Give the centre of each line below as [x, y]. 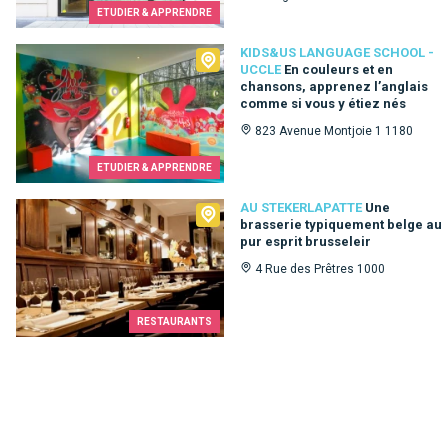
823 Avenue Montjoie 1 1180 [334, 131]
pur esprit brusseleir [305, 241]
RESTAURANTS [174, 322]
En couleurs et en [338, 70]
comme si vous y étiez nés [323, 104]
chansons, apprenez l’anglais [334, 87]
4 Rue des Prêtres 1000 [320, 268]
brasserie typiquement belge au [341, 224]
